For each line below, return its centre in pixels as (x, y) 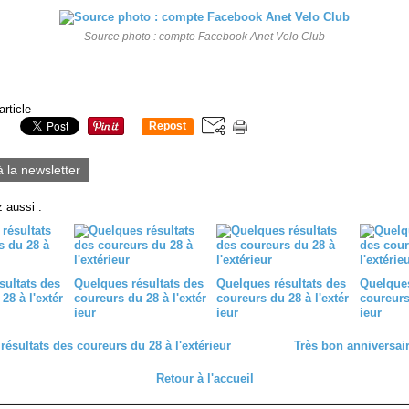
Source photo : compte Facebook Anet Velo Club (204, 36)
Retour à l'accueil (204, 378)
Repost (168, 126)
